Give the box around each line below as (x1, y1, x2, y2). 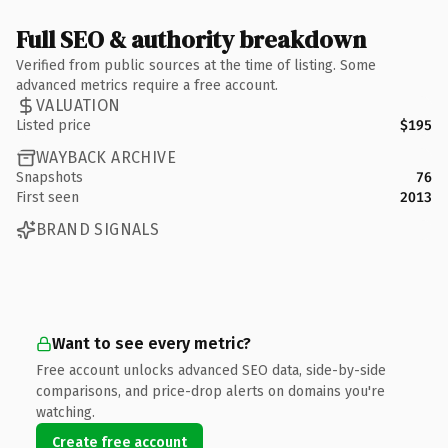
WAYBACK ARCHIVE (36, 148, 176, 167)
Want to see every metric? (52, 333, 251, 353)
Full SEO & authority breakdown (16, 22, 366, 56)
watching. (36, 403, 95, 421)
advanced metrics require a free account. (16, 76, 278, 94)
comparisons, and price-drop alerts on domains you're (36, 382, 385, 400)
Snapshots (16, 168, 83, 186)
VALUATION (36, 96, 121, 115)
